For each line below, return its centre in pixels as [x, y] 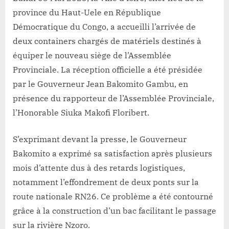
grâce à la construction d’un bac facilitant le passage [114, 211]
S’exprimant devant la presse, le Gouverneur [100, 139]
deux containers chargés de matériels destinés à [107, 41]
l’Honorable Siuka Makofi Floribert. [81, 113]
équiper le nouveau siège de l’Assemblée [92, 55]
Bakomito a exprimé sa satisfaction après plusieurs [112, 154]
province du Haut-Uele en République [87, 13]
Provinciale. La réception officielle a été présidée [108, 70]
